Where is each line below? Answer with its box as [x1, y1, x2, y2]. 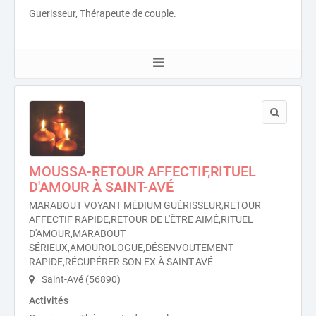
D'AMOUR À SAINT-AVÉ [29, 178, 174, 195]
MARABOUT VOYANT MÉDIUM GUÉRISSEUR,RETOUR [29, 200, 261, 211]
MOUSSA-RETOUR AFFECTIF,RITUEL [29, 163, 256, 180]
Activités [29, 295, 68, 306]
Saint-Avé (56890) [39, 274, 121, 285]
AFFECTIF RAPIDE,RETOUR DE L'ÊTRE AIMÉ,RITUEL [29, 214, 253, 225]
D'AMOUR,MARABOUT [29, 228, 126, 239]
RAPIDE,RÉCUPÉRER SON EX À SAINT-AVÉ [29, 256, 213, 267]
